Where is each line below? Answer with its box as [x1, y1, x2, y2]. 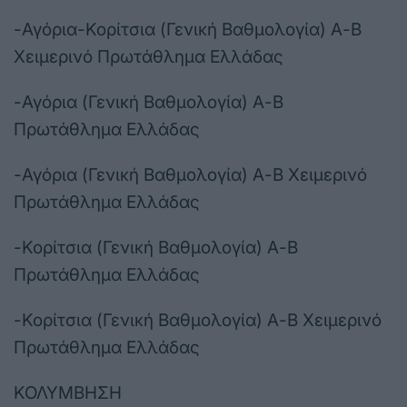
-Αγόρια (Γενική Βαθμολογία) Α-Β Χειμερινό [14, 164, 367, 186]
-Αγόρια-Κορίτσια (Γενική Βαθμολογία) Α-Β [14, 19, 362, 41]
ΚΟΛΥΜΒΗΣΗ [14, 382, 122, 404]
